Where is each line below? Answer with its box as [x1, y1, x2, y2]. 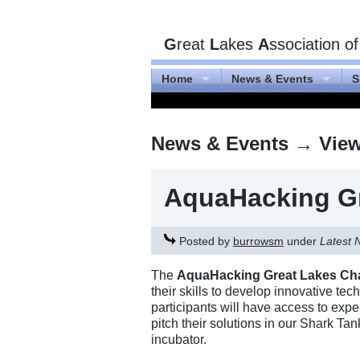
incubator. [151, 333, 210, 346]
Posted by [176, 235, 233, 247]
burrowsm [233, 235, 284, 247]
